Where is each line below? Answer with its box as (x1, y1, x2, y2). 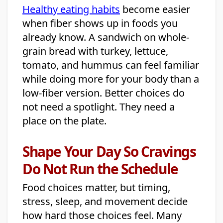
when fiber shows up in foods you (22, 16, 178, 30)
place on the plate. (22, 114, 107, 128)
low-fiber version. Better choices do (22, 86, 185, 100)
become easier (120, 2, 190, 16)
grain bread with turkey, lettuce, (22, 44, 168, 58)
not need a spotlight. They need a (22, 100, 175, 114)
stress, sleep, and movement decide (22, 195, 188, 209)
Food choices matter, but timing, (22, 181, 170, 195)
